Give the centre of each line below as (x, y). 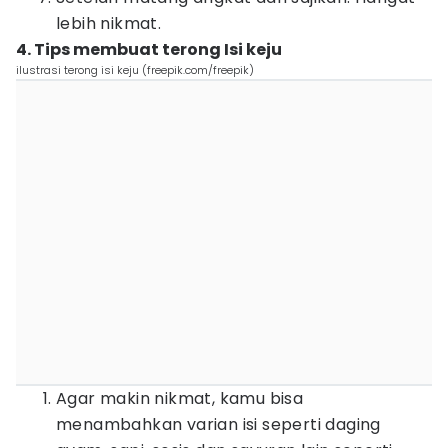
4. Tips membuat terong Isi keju (149, 49)
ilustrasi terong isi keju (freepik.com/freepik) (135, 70)
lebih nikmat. (109, 23)
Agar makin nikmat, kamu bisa (180, 398)
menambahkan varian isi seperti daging (218, 424)
